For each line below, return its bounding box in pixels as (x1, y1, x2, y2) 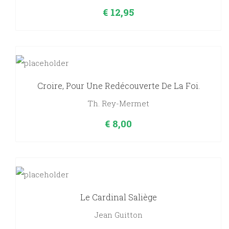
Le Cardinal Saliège (80, 192, 157, 203)
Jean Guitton (94, 210, 143, 220)
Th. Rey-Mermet (87, 98, 149, 109)
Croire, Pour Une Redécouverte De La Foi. (37, 80, 200, 91)
